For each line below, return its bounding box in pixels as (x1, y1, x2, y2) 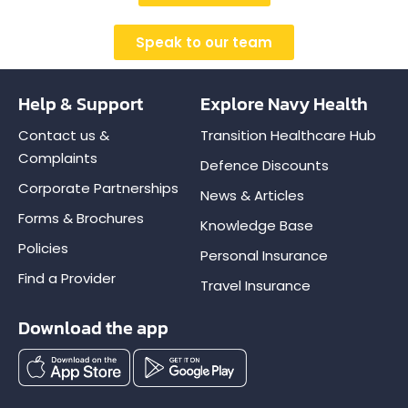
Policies (18, 238, 68, 258)
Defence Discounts (200, 155, 330, 175)
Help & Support (18, 89, 143, 117)
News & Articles (200, 185, 305, 205)
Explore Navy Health (200, 89, 369, 117)
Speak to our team (136, 32, 272, 52)
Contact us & (18, 125, 109, 145)
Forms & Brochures (18, 208, 144, 228)
